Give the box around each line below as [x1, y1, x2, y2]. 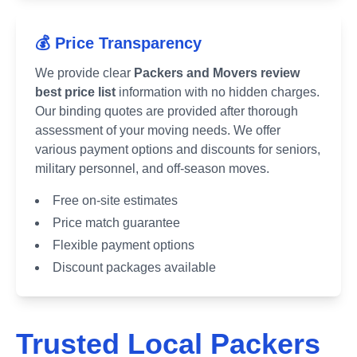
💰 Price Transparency [35, 34, 202, 52]
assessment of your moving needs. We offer [35, 124, 280, 137]
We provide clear [35, 66, 134, 80]
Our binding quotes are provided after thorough [35, 104, 298, 118]
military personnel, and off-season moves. [35, 162, 269, 175]
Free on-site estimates [53, 194, 178, 207]
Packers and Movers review [134, 66, 300, 80]
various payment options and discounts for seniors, [35, 143, 320, 156]
